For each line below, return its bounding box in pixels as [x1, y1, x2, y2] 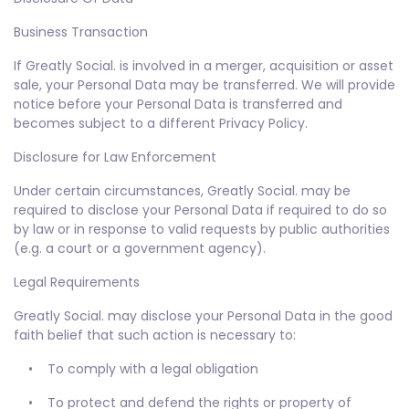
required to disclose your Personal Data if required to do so [14, 201, 387, 219]
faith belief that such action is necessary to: [14, 326, 296, 344]
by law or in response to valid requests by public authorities [14, 220, 390, 238]
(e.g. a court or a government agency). [14, 239, 266, 257]
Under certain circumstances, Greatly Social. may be [14, 182, 351, 200]
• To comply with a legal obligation [14, 360, 258, 378]
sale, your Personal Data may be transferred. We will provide [14, 76, 395, 94]
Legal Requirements [14, 273, 140, 291]
